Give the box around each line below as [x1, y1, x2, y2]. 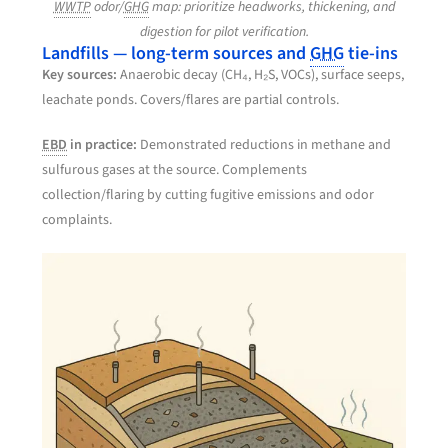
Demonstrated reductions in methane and [137, 134, 392, 155]
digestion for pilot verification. [139, 21, 309, 42]
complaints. [42, 209, 113, 230]
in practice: [67, 134, 138, 155]
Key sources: [42, 64, 118, 85]
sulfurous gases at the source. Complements [42, 159, 308, 180]
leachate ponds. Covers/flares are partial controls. [42, 89, 340, 110]
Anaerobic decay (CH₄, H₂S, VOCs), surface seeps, [117, 64, 405, 85]
